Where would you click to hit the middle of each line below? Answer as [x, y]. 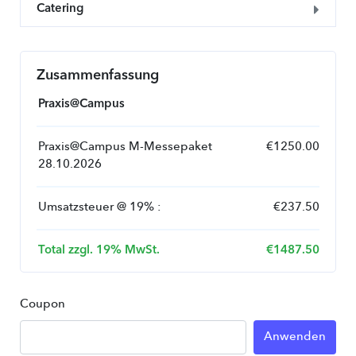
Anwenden [295, 337]
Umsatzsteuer [76, 208]
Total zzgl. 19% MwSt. [99, 251]
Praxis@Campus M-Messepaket [125, 147]
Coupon [43, 305]
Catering [60, 9]
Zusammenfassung [98, 75]
